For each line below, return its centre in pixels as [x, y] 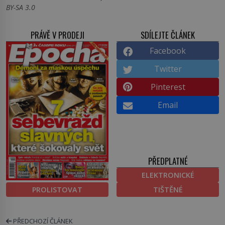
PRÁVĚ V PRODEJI [57, 35]
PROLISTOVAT [57, 189]
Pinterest [168, 87]
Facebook [168, 51]
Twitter [168, 69]
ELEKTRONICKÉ [168, 175]
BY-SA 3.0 [21, 8]
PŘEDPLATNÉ [168, 161]
